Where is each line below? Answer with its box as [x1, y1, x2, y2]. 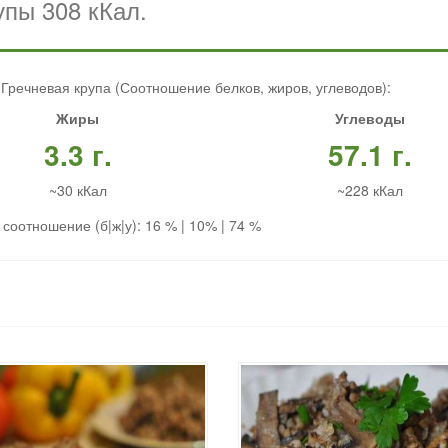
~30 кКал [48, 180, 107, 201]
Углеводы [334, 108, 405, 129]
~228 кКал [336, 180, 403, 201]
